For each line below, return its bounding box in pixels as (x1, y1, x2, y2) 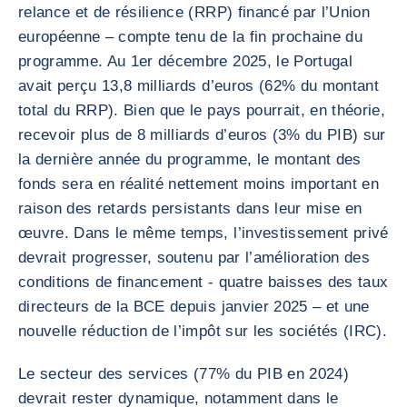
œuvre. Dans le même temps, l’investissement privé (18, 224, 389, 242)
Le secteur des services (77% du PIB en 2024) (18, 365, 349, 382)
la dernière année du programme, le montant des (18, 151, 362, 168)
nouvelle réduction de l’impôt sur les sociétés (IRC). (18, 323, 388, 340)
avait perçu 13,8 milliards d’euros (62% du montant (18, 77, 379, 94)
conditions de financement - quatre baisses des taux (18, 273, 389, 291)
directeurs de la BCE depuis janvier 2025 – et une (18, 298, 370, 315)
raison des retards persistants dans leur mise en (18, 200, 362, 217)
